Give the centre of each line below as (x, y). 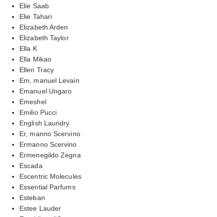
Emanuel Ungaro (46, 91)
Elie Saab (34, 6)
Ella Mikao (35, 59)
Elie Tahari (36, 16)
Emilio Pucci (38, 112)
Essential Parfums (47, 187)
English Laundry (45, 123)
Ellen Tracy (37, 70)
